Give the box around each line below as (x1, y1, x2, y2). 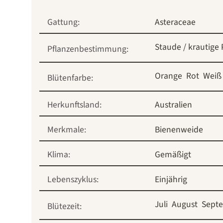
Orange (155, 69, 182, 82)
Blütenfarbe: (47, 71, 93, 84)
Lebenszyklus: (47, 173, 99, 186)
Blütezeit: (47, 200, 82, 213)
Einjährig (155, 173, 187, 186)
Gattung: (47, 15, 80, 28)
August (172, 198, 198, 211)
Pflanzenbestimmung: (47, 42, 128, 55)
